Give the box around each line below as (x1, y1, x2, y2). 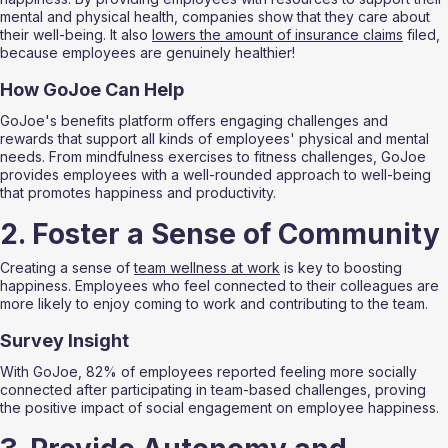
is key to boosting (280, 259, 406, 277)
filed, (403, 26, 444, 44)
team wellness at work (134, 259, 280, 277)
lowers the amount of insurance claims (152, 26, 403, 44)
